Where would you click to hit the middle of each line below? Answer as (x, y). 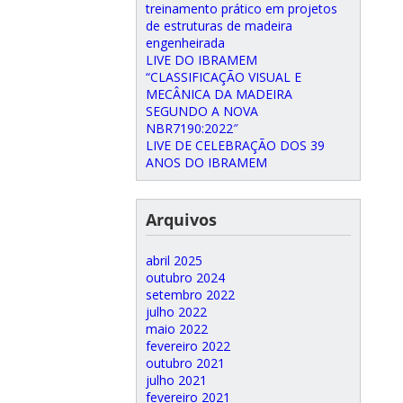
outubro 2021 (185, 363)
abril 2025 (174, 260)
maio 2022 (177, 329)
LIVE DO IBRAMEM (201, 60)
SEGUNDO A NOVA (202, 111)
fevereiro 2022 (188, 346)
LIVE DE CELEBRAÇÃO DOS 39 (235, 145)
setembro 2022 (190, 295)
